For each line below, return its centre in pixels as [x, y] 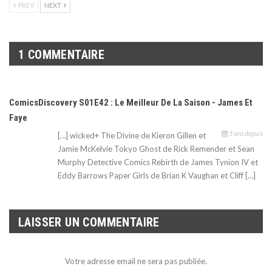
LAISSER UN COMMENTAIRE [89, 223]
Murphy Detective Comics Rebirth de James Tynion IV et [158, 162]
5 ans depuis [245, 134]
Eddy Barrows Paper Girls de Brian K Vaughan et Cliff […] [157, 176]
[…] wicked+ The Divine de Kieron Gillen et [132, 136]
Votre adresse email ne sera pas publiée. [136, 261]
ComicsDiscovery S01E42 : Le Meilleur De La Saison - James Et [131, 103]
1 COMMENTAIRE [62, 54]
